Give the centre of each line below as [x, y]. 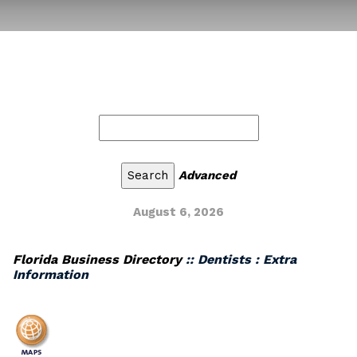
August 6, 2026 [178, 212]
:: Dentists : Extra [239, 259]
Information [51, 275]
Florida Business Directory [97, 259]
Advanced [207, 175]
